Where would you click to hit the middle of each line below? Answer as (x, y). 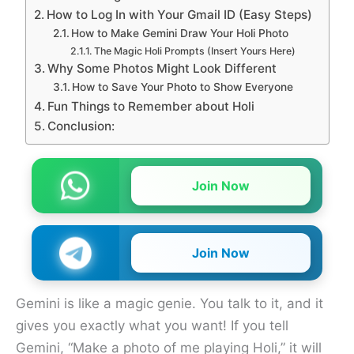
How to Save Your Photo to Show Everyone (183, 87)
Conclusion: (82, 126)
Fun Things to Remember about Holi (151, 107)
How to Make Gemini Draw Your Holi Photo (180, 34)
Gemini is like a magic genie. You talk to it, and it (169, 304)
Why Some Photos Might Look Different (162, 69)
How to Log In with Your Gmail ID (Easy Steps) (179, 15)
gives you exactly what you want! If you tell (152, 326)
